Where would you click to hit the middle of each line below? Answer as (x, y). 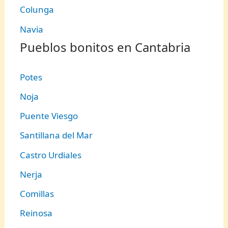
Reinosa (36, 213)
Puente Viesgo (49, 116)
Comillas (37, 194)
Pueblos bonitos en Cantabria (105, 47)
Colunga (37, 10)
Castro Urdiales (51, 155)
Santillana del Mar (56, 135)
